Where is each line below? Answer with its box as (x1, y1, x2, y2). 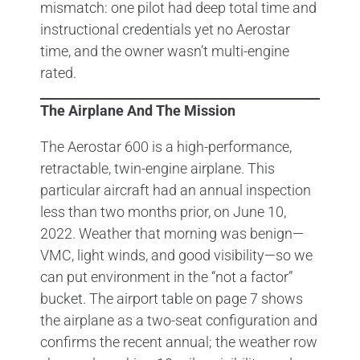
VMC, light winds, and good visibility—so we (40, 246, 313, 264)
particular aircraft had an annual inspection (40, 181, 311, 198)
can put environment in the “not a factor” (40, 268, 292, 285)
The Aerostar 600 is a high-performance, (40, 137, 292, 155)
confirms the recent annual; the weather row (40, 333, 317, 350)
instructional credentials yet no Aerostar (40, 20, 290, 38)
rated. (40, 63, 76, 81)
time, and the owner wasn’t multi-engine (40, 42, 289, 59)
